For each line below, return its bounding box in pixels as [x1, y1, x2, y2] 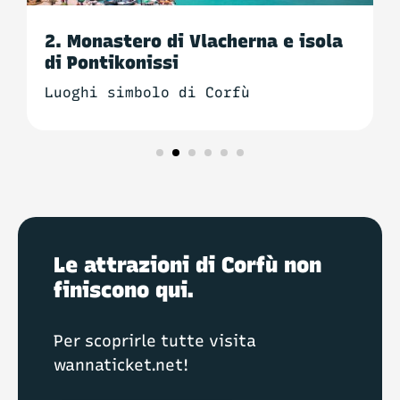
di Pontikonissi [45, 52, 179, 74]
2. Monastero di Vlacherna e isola [45, 30, 343, 53]
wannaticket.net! [54, 355, 188, 376]
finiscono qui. [54, 277, 194, 304]
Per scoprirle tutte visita [54, 331, 256, 352]
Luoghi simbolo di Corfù [45, 84, 250, 102]
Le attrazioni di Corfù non [54, 252, 321, 279]
